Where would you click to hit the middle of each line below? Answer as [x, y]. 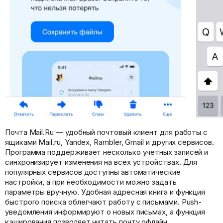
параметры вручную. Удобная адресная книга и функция [105, 192]
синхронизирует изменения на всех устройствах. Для [101, 162]
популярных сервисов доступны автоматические [93, 172]
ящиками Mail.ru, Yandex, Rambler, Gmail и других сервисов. [110, 142]
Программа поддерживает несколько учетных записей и [107, 152]
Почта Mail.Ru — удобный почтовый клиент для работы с [107, 132]
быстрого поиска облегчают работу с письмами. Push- [104, 202]
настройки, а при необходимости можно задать [91, 182]
